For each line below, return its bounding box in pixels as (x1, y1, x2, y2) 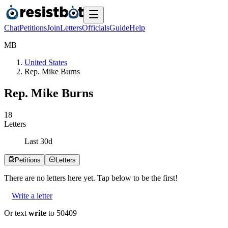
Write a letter (12, 191, 52, 200)
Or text (4, 208, 28, 217)
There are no (4, 173, 47, 182)
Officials (82, 23, 109, 32)
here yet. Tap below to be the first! (66, 173, 178, 182)
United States (24, 58, 67, 67)
